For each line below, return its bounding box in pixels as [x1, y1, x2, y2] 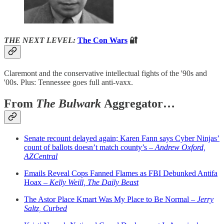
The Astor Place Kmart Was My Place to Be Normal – [24, 194, 197, 203]
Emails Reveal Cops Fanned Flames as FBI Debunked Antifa [24, 168, 217, 177]
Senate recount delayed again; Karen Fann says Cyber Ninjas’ [24, 133, 219, 142]
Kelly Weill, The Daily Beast [49, 177, 138, 186]
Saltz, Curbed [24, 203, 67, 212]
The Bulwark [36, 97, 104, 110]
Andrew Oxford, [155, 142, 205, 151]
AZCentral [24, 151, 57, 160]
